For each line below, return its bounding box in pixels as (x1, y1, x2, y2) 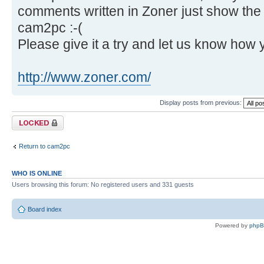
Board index (28, 205, 62, 213)
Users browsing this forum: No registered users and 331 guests (12, 181, 194, 189)
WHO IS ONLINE (12, 170, 62, 177)
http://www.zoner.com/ (18, 70, 151, 85)
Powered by (215, 222, 249, 229)
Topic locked (12, 115, 48, 123)
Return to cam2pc (19, 142, 70, 150)
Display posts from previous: (160, 98, 243, 106)
